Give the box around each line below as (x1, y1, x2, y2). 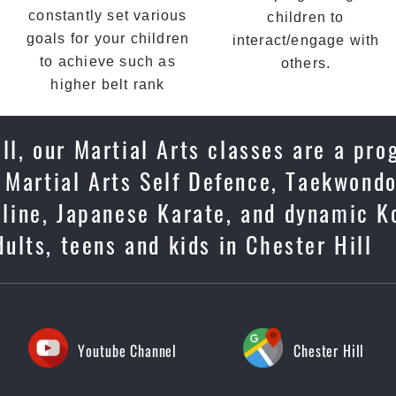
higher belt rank (50, 77, 165, 92)
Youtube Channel (78, 340, 178, 362)
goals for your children (26, 31, 190, 46)
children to (267, 10, 345, 25)
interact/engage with (232, 33, 380, 48)
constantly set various (28, 8, 187, 23)
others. (280, 56, 331, 71)
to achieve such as (40, 54, 176, 69)
